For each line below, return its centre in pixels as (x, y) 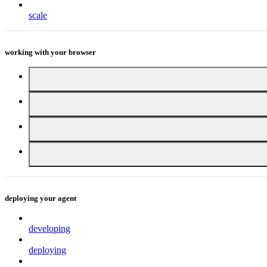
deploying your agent (41, 198)
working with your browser (50, 52)
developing (49, 228)
